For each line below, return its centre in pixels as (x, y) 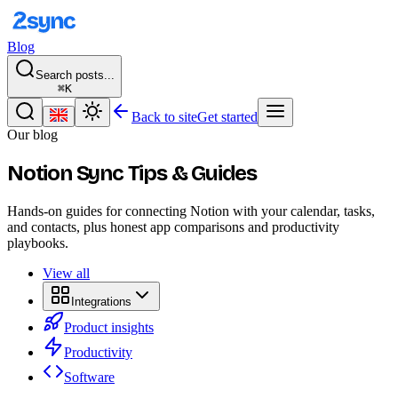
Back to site (164, 117)
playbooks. (38, 243)
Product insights (109, 327)
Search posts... (75, 75)
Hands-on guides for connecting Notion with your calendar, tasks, (191, 211)
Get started (227, 117)
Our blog (32, 135)
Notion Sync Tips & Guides (132, 173)
